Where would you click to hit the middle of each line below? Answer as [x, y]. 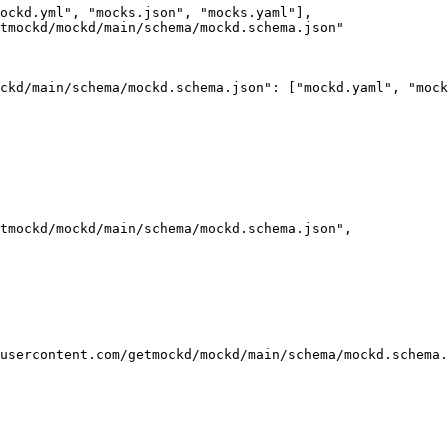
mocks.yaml [248, 12]
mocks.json [136, 12]
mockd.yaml [344, 87]
